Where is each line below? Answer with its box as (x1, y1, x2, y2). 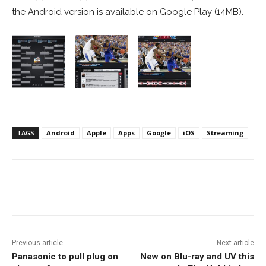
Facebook (40, 185, 72, 194)
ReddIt (119, 185, 143, 194)
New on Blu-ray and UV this (140, 251, 254, 262)
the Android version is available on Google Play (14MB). (12, 7, 243, 18)
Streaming (207, 128, 243, 138)
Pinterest (186, 185, 218, 194)
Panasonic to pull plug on (12, 251, 118, 262)
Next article (216, 239, 254, 248)
